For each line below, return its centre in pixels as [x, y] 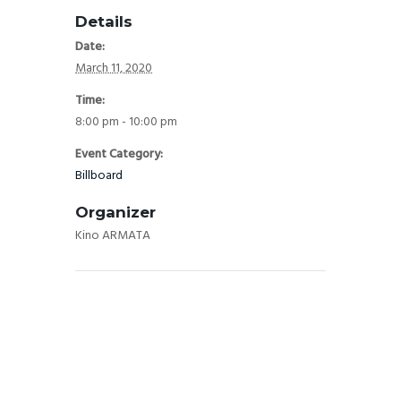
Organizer [115, 212]
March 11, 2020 [114, 68]
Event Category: [119, 154]
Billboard [99, 175]
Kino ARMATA [113, 235]
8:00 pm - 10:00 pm [126, 122]
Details [104, 21]
